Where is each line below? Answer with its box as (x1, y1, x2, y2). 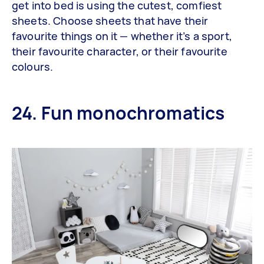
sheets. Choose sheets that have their (12, 14, 209, 28)
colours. (12, 60, 54, 74)
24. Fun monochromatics (12, 101, 225, 126)
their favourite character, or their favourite (12, 44, 227, 59)
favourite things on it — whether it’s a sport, (12, 29, 232, 44)
